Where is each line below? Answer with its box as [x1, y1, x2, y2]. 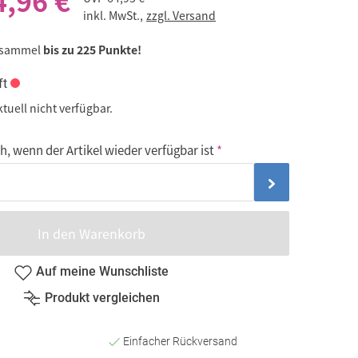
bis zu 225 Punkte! [43, 41, 141, 58]
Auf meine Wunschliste [36, 264, 169, 280]
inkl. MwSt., [83, 7, 145, 24]
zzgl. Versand [146, 7, 216, 24]
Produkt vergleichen [45, 290, 160, 306]
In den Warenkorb [37, 223, 145, 243]
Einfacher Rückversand [120, 334, 237, 348]
